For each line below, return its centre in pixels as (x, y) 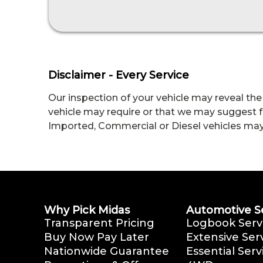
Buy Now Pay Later (97, 237)
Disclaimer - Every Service (119, 75)
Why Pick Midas (87, 210)
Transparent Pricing (99, 223)
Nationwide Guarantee (107, 252)
